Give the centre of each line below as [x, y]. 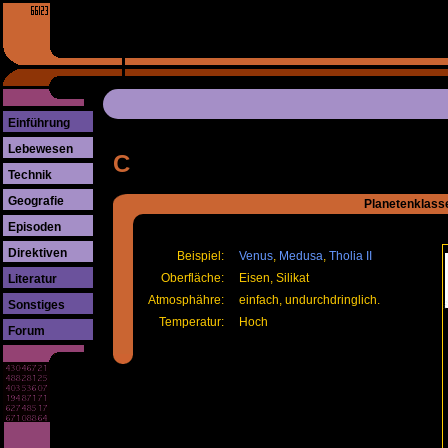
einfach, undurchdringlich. [309, 300]
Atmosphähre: [186, 300]
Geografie [36, 201]
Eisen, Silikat [274, 278]
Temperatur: [191, 322]
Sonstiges [36, 305]
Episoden [34, 227]
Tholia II [350, 256]
